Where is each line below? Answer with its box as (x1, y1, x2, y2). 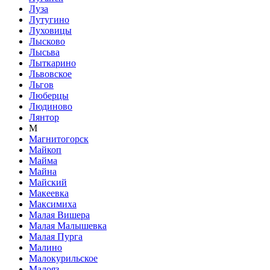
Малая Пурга (29, 231, 83, 242)
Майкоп (29, 145, 61, 155)
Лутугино (29, 14, 69, 25)
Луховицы (29, 25, 72, 36)
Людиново (29, 101, 72, 111)
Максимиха (29, 199, 77, 209)
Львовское (29, 69, 72, 79)
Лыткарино (29, 58, 76, 68)
